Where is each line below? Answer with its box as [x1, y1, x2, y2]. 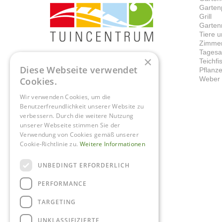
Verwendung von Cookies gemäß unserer [20, 130, 139, 139]
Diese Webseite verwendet [20, 64, 138, 76]
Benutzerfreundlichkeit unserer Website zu [20, 102, 144, 111]
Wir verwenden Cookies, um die [20, 93, 111, 101]
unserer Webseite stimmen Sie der [20, 121, 120, 129]
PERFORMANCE [38, 179, 87, 188]
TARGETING [38, 197, 76, 206]
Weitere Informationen [79, 140, 145, 148]
